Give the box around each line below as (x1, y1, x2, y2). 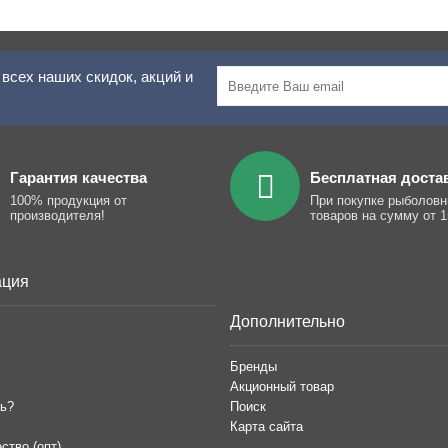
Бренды (230, 359, 277, 375)
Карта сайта (230, 419, 303, 435)
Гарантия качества (9, 169, 147, 187)
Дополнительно (230, 313, 345, 331)
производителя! (9, 208, 105, 224)
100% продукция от (9, 193, 127, 209)
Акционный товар (230, 379, 334, 395)
